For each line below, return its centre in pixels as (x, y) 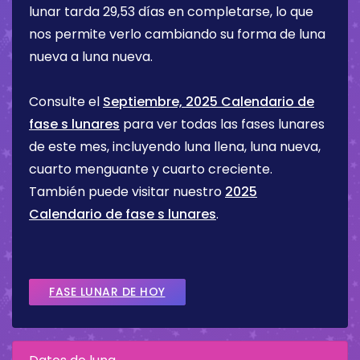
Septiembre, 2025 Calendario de (209, 102)
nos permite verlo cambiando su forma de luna (177, 35)
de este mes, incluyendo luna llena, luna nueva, (175, 147)
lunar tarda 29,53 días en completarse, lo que (171, 12)
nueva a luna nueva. (91, 57)
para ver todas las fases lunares (222, 125)
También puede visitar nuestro (127, 192)
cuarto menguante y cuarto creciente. (151, 170)
